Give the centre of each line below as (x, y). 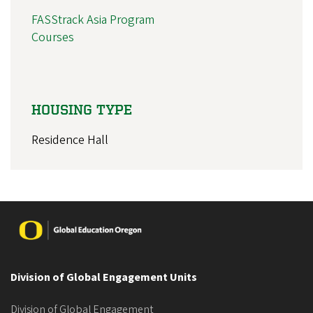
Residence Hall (70, 140)
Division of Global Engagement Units (104, 277)
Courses (53, 38)
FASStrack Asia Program (93, 20)
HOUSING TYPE (82, 110)
